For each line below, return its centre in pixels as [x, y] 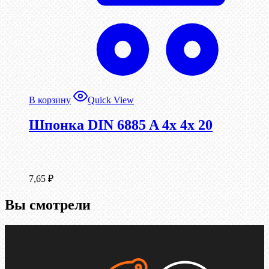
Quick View [111, 100]
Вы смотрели [48, 205]
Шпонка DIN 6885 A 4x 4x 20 [121, 125]
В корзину [50, 100]
